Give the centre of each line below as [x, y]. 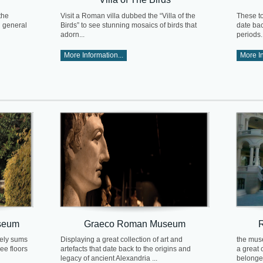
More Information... [94, 55]
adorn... [73, 34]
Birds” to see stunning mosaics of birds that [129, 25]
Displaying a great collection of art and [122, 240]
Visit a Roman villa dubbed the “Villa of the [128, 16]
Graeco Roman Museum [135, 223]
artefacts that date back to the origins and [126, 249]
